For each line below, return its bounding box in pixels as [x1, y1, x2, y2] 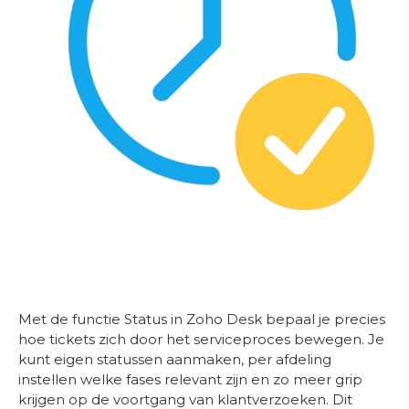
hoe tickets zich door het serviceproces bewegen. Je [18, 330, 384, 348]
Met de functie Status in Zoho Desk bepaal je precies [18, 310, 385, 328]
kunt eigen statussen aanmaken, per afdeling [18, 351, 331, 368]
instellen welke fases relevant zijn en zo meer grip [18, 371, 362, 388]
